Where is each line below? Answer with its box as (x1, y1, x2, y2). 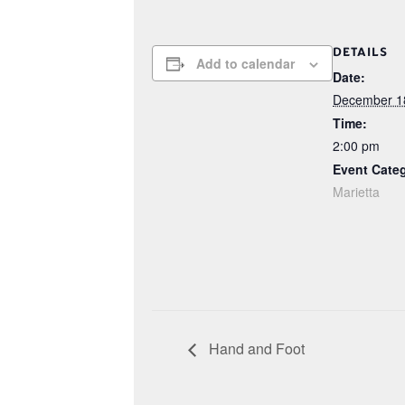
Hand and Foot (205, 337, 305, 359)
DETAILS (333, 43, 388, 61)
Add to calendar (196, 54, 295, 72)
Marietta (333, 183, 380, 201)
